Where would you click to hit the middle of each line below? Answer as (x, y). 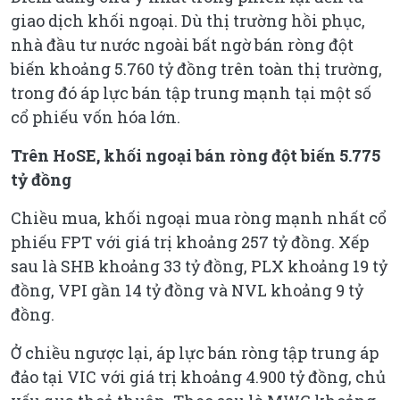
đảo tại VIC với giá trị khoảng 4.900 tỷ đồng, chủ (198, 376)
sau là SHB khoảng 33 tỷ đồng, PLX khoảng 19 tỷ (199, 266)
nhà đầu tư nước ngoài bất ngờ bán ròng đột (182, 44)
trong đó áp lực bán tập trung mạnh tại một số (191, 92)
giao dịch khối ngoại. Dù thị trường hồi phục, (188, 20)
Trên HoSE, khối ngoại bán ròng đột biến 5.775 (196, 155)
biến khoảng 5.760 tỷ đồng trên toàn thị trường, (196, 68)
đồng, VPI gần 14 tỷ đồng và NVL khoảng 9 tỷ (187, 290)
